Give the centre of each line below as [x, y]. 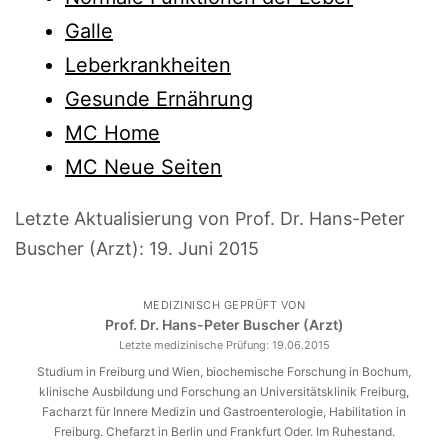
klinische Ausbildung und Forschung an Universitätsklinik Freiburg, [224, 391]
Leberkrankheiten [148, 64]
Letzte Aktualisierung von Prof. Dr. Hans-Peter [210, 218]
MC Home [112, 132]
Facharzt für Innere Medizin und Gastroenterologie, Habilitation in [224, 411]
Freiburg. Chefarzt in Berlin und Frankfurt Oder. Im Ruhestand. [224, 431]
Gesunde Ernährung [159, 98]
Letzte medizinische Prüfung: [195, 344]
